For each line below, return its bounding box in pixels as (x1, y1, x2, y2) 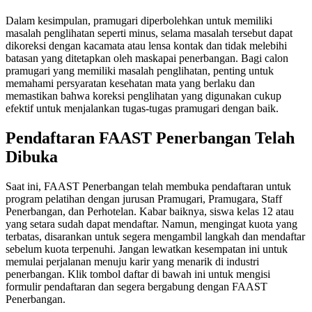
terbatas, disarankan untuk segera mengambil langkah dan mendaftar (6, 230, 305, 242)
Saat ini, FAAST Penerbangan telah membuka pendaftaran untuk (6, 180, 291, 192)
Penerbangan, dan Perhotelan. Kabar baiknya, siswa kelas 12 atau (6, 205, 294, 217)
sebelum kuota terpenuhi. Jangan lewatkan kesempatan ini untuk (6, 242, 288, 255)
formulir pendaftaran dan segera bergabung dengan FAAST (6, 280, 267, 292)
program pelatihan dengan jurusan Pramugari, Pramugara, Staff (6, 192, 282, 205)
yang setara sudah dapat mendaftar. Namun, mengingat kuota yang (6, 217, 297, 230)
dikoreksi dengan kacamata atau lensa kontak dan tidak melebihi (6, 39, 287, 52)
